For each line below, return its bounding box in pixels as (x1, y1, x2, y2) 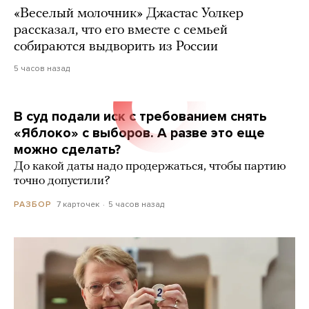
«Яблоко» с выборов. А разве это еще (14, 124, 265, 141)
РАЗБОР (14, 199, 52, 209)
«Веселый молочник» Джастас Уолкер (14, 6, 243, 21)
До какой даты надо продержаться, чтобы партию (14, 159, 286, 173)
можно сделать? (14, 141, 121, 158)
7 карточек (57, 199, 99, 209)
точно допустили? (14, 174, 110, 188)
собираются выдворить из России (14, 39, 218, 54)
